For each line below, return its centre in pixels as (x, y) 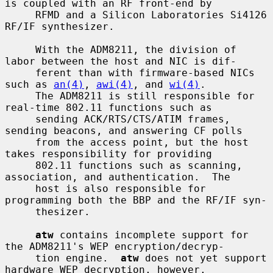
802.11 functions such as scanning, (20, 165)
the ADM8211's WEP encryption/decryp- (115, 246)
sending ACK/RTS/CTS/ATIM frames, (20, 119)
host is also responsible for (20, 188)
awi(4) (115, 84)
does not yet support (203, 258)
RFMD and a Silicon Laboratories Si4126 (20, 15)
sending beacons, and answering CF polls (124, 130)
